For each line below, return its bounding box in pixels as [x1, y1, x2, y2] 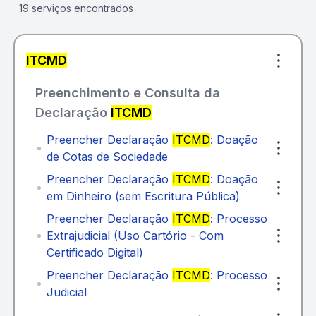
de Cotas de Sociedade [46, 150, 168, 164]
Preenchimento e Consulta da [35, 85, 220, 100]
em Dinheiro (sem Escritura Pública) [46, 189, 240, 203]
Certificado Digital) [46, 245, 143, 260]
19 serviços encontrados [18, 2, 133, 14]
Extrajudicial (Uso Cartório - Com [46, 229, 224, 243]
